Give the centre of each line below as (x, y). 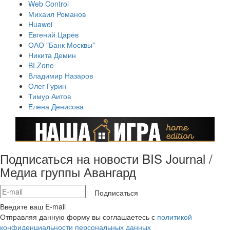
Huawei (40, 24)
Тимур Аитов (50, 96)
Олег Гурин (47, 86)
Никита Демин (52, 55)
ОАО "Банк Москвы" (62, 45)
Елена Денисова (56, 107)
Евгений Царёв (53, 35)
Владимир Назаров (61, 76)
